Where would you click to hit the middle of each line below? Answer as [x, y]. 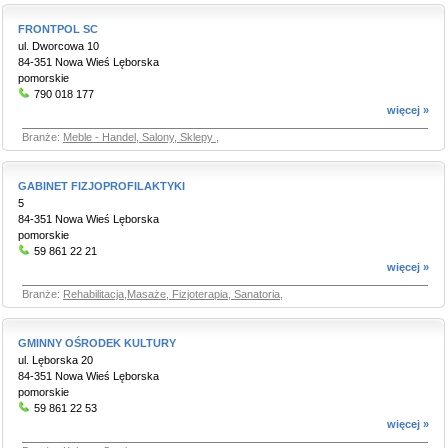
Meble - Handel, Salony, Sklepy [139, 137]
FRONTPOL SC [58, 29]
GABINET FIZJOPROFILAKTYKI [101, 186]
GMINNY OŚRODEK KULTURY [97, 343]
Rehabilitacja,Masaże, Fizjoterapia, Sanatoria [171, 294]
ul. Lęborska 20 [55, 360]
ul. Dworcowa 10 [58, 46]
